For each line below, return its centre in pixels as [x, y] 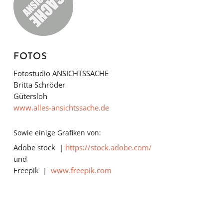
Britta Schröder [39, 84]
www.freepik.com [81, 170]
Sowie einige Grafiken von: [57, 132]
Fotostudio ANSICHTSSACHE [61, 73]
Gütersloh [30, 96]
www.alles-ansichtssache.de [61, 107]
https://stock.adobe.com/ [108, 147]
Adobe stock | [39, 147]
